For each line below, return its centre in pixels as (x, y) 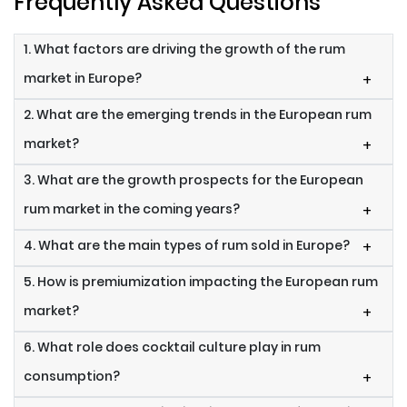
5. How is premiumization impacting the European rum (201, 282)
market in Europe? (83, 79)
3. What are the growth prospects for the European (194, 180)
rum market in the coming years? (132, 209)
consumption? (72, 377)
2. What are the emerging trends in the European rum (198, 115)
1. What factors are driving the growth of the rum (184, 50)
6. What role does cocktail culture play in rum (172, 347)
